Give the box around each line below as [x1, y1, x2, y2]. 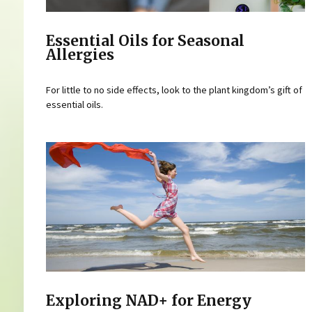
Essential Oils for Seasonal [45, 32, 244, 51]
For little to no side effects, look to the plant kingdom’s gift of [45, 83, 302, 96]
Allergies [45, 46, 114, 65]
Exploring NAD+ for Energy [45, 291, 251, 310]
